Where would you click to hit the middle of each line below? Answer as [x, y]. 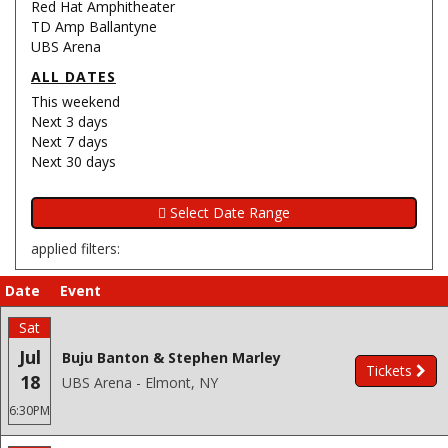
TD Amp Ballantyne [94, 26]
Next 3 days [69, 121]
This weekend [75, 101]
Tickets [389, 370]
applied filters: [75, 248]
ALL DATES [73, 76]
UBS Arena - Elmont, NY [140, 382]
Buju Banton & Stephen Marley [171, 357]
